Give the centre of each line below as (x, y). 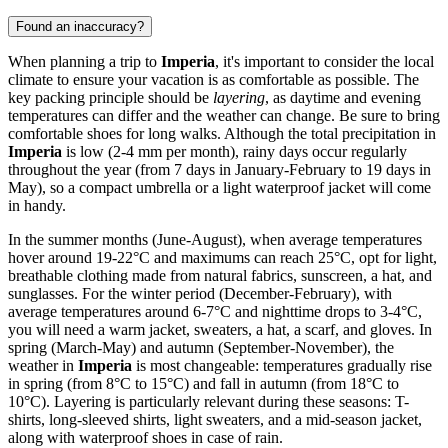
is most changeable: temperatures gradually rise (282, 366)
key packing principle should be (110, 98)
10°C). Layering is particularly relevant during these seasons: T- (208, 402)
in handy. (37, 206)
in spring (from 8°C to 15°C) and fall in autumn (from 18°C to (203, 384)
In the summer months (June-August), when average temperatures (215, 240)
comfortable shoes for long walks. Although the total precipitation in (222, 134)
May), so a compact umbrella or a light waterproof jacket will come (219, 188)
